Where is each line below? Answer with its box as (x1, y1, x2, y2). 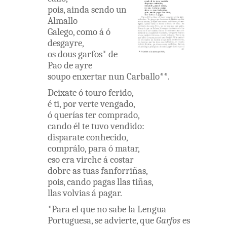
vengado (100, 98, 133, 110)
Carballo (127, 71, 160, 83)
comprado (98, 109, 138, 121)
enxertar (72, 71, 106, 83)
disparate (48, 132, 84, 143)
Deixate (48, 87, 77, 99)
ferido (108, 87, 132, 99)
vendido (110, 121, 142, 132)
